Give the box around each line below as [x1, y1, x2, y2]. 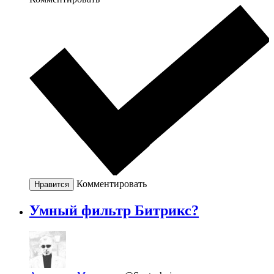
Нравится [34, 179, 69, 189]
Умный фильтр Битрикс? [29, 202, 199, 219]
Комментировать [76, 178, 147, 189]
